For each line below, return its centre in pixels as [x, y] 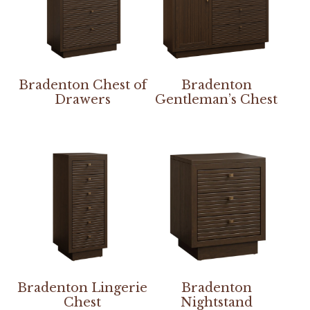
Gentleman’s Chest [217, 100]
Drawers [82, 100]
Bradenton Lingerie [83, 288]
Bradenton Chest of [82, 85]
